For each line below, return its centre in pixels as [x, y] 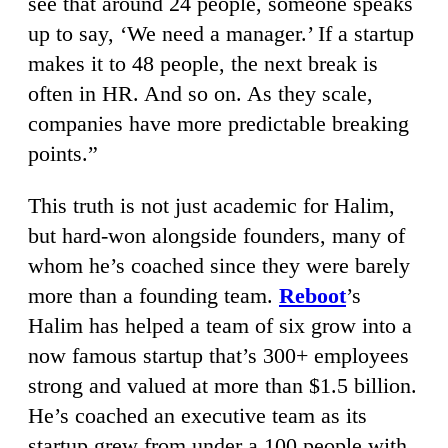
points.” [63, 153]
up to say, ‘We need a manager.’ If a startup [221, 33]
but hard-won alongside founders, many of [216, 235]
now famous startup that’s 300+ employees [218, 355]
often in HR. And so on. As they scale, [200, 93]
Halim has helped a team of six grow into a [220, 325]
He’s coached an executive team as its [197, 415]
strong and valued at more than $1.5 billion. [222, 385]
